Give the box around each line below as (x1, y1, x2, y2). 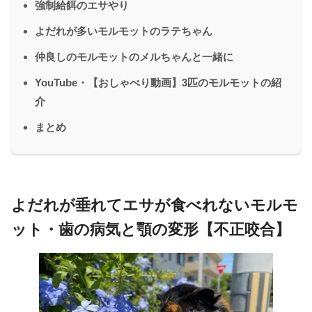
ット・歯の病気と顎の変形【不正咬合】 (11, 220, 290, 238)
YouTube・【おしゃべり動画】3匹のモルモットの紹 (35, 76, 281, 88)
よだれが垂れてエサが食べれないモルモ (11, 196, 298, 214)
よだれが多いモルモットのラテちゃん (35, 24, 212, 37)
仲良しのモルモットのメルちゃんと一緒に (35, 50, 233, 63)
